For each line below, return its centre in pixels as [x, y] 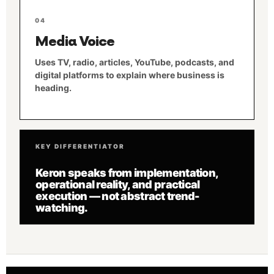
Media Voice [75, 42]
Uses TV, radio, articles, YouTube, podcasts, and [135, 62]
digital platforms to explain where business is [130, 75]
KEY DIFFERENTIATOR [80, 146]
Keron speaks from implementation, [127, 173]
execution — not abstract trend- [118, 196]
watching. [62, 208]
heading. [53, 88]
